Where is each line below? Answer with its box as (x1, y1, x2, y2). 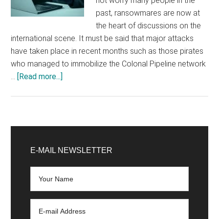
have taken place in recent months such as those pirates (11, 46, 204, 56)
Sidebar (10, 144, 62, 160)
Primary (10, 126, 62, 142)
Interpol (62, 122, 90, 131)
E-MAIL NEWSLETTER (30, 146, 113, 154)
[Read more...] (17, 72, 63, 81)
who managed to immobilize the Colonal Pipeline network (11, 59, 206, 68)
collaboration (62, 160, 108, 170)
